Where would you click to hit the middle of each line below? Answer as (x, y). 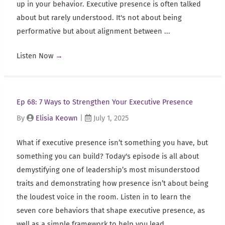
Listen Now (36, 56)
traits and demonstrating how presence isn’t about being (112, 184)
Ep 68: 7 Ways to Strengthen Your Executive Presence (104, 102)
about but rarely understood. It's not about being (99, 18)
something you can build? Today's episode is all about (107, 156)
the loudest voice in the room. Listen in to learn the (103, 197)
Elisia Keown (57, 118)
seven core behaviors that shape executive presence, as (110, 211)
